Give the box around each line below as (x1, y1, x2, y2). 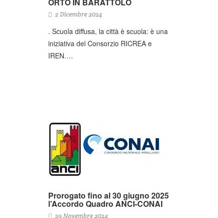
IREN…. (48, 51, 73, 61)
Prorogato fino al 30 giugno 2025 (48, 189, 169, 201)
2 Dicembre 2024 (54, 10, 102, 19)
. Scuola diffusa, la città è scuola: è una (48, 26, 168, 36)
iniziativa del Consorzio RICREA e (48, 38, 152, 49)
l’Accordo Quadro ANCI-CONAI (48, 198, 163, 209)
